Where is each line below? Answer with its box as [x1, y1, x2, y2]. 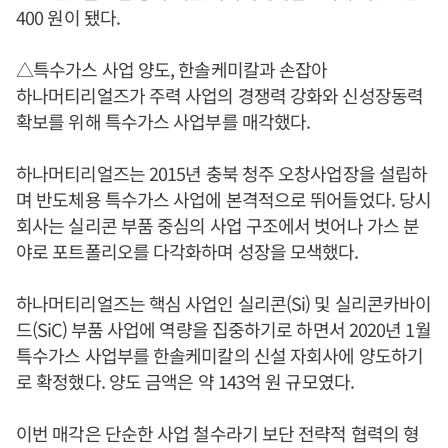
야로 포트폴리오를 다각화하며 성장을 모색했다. [16, 238, 359, 265]
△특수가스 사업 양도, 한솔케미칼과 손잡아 [16, 56, 328, 83]
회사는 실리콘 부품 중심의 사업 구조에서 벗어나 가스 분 [16, 212, 420, 239]
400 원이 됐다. [16, 4, 120, 31]
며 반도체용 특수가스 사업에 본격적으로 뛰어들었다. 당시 [16, 186, 432, 213]
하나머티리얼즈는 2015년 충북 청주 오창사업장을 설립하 [16, 160, 428, 187]
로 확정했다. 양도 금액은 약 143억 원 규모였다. [16, 368, 354, 395]
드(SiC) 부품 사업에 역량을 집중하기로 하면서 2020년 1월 [16, 316, 431, 343]
